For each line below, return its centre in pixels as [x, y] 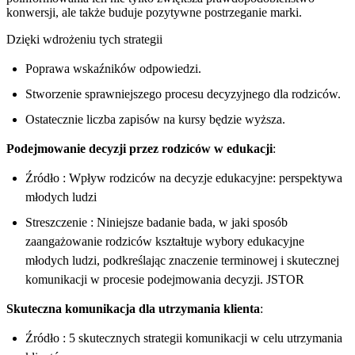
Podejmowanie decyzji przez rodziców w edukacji [139, 148]
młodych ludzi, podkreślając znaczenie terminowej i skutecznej [182, 260]
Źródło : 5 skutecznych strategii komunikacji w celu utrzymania [184, 338]
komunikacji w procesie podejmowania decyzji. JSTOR [165, 279]
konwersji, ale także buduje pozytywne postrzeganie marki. [154, 12]
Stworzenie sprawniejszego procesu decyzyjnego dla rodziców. [183, 94]
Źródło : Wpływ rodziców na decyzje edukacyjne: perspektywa [184, 177]
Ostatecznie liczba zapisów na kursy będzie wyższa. [155, 119]
